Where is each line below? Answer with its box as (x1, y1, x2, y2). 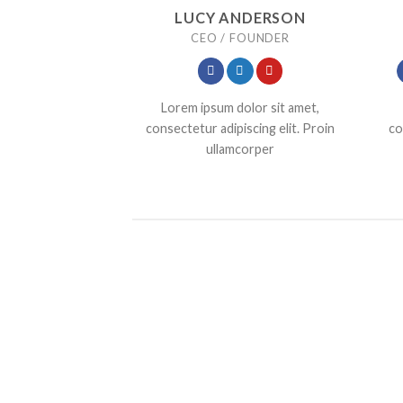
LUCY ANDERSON (175, 8, 306, 26)
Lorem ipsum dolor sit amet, (161, 99, 319, 115)
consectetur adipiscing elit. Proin (146, 120, 335, 136)
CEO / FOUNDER (191, 30, 290, 45)
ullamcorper (206, 140, 274, 157)
